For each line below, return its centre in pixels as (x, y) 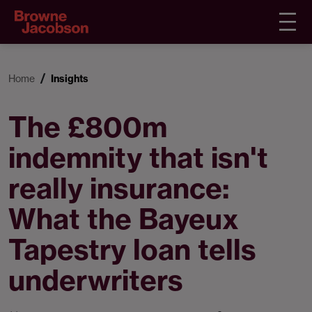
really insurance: (119, 188)
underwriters (96, 280)
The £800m (88, 127)
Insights (70, 79)
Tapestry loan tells (132, 250)
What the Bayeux (124, 219)
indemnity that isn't (138, 158)
